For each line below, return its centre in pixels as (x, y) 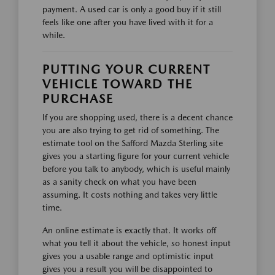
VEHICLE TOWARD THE (118, 84)
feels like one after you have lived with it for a (128, 22)
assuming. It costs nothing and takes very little (130, 194)
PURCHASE (78, 99)
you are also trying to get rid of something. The (131, 130)
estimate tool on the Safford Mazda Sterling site (133, 143)
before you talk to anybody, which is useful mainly (136, 168)
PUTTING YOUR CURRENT (126, 69)
